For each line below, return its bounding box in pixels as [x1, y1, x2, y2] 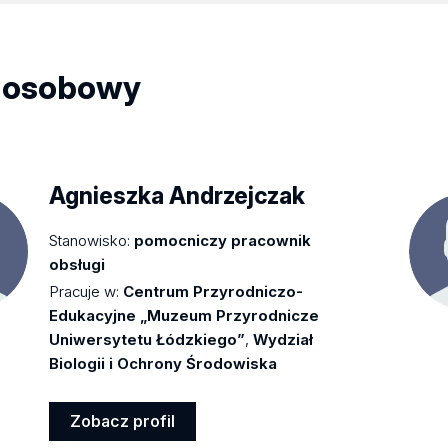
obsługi [49, 254, 106, 274]
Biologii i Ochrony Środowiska [49, 353, 278, 373]
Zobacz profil [70, 411, 176, 432]
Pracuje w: [49, 281, 120, 301]
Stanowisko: [49, 230, 131, 250]
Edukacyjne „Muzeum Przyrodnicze [49, 305, 320, 325]
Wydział [253, 329, 314, 349]
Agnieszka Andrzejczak [49, 181, 306, 210]
